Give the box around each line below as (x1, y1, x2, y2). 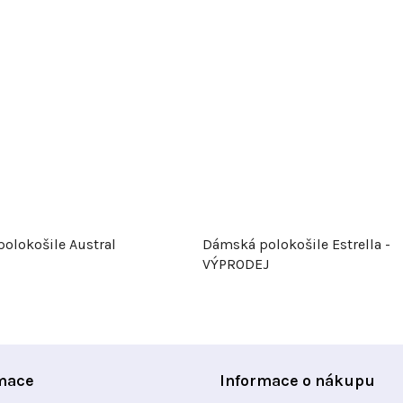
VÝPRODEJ (202, 255, 269, 273)
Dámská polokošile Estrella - (202, 235, 390, 253)
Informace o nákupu (219, 370, 375, 390)
